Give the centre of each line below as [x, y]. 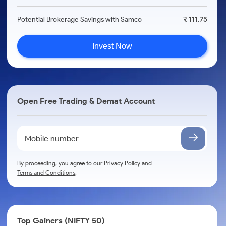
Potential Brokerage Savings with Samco [80, 19]
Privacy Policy [122, 163]
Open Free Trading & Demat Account [86, 101]
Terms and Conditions [46, 172]
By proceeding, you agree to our [61, 163]
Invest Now [112, 46]
